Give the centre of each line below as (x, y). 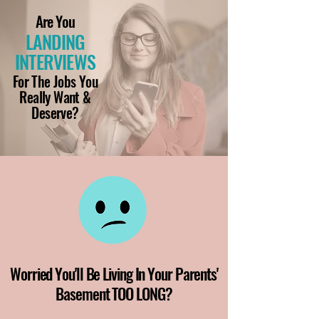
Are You (55, 21)
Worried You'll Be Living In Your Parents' (114, 273)
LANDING (55, 42)
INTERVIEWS (55, 62)
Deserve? (55, 113)
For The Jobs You (55, 81)
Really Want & (55, 97)
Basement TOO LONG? (114, 293)
